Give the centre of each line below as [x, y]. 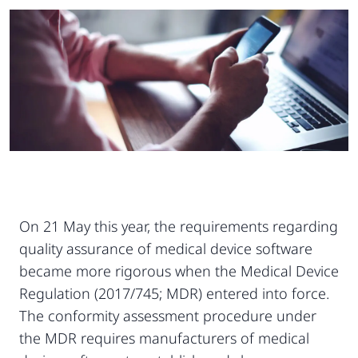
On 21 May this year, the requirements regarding [179, 226]
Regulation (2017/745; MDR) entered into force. [174, 293]
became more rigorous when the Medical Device [179, 270]
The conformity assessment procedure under [168, 315]
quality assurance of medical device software [166, 248]
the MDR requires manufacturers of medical [164, 338]
